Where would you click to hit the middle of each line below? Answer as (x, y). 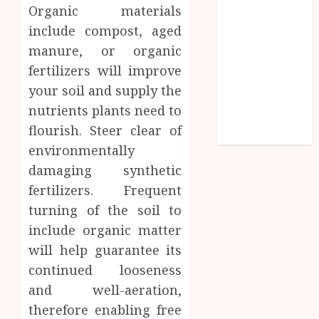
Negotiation (257, 117)
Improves (251, 82)
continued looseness (105, 270)
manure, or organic (105, 50)
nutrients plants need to (105, 110)
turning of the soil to (105, 210)
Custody (246, 100)
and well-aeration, (105, 289)
